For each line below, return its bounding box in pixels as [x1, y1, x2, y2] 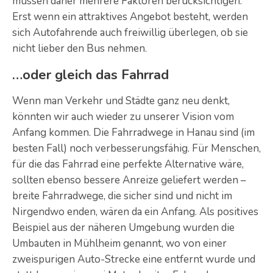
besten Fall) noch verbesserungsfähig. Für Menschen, [12, 141, 261, 155]
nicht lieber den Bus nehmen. [12, 41, 147, 55]
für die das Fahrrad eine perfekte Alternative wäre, [12, 157, 244, 171]
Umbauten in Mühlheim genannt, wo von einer [12, 236, 227, 250]
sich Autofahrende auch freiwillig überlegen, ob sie [12, 25, 248, 40]
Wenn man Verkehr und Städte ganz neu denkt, [12, 93, 230, 108]
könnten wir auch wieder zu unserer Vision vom [12, 109, 234, 124]
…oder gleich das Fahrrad [12, 65, 169, 84]
